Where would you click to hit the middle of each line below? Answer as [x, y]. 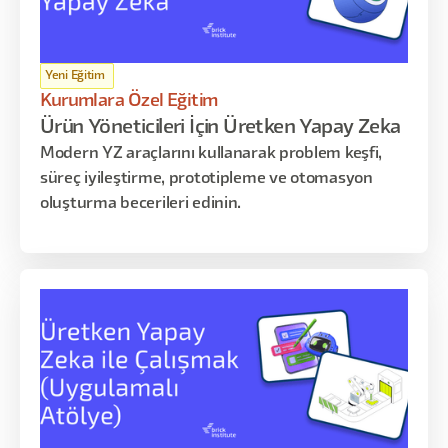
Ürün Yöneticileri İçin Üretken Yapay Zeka [220, 128]
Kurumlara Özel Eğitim [129, 101]
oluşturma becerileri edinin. [141, 204]
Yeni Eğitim [75, 75]
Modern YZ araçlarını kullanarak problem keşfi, [211, 154]
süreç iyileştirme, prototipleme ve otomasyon [206, 179]
